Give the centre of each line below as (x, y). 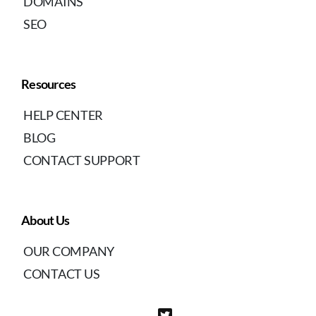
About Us (45, 220)
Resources (49, 84)
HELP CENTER (63, 115)
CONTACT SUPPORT (82, 160)
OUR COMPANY (69, 251)
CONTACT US (62, 273)
